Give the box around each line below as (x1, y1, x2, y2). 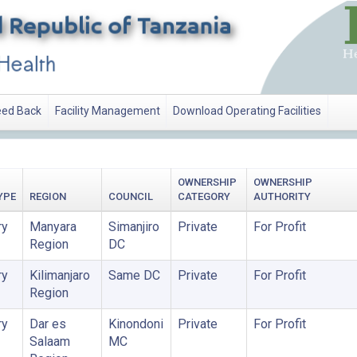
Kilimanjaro (29, 268, 90, 283)
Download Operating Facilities (173, 104, 322, 118)
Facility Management (54, 104, 160, 118)
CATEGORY (177, 190, 230, 202)
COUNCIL (108, 190, 153, 202)
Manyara (29, 219, 76, 234)
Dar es (29, 316, 66, 331)
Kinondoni (108, 316, 163, 331)
